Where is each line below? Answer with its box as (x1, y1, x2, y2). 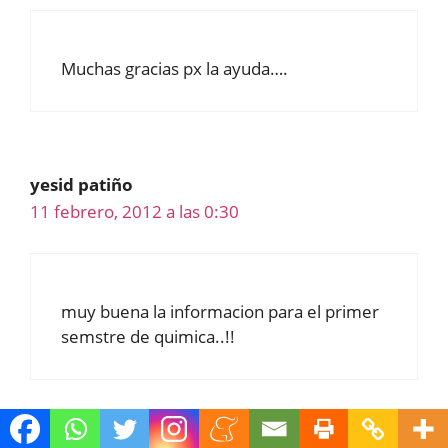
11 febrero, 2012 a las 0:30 (30, 200, 239, 224)
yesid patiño (30, 173, 133, 197)
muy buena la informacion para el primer (61, 299, 379, 323)
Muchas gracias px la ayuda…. (61, 57, 288, 81)
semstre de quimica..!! (61, 324, 235, 348)
